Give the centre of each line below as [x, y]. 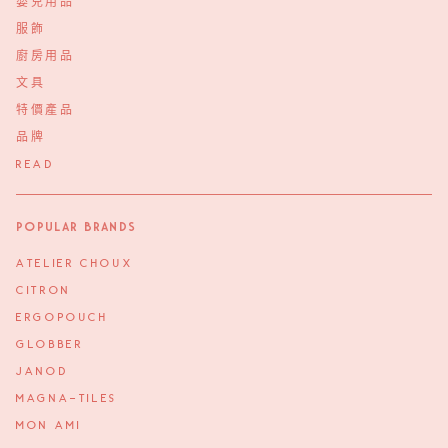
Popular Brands [76, 227]
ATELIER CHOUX [75, 263]
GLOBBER [50, 344]
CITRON [43, 290]
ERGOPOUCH [62, 317]
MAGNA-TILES [67, 398]
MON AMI [49, 425]
